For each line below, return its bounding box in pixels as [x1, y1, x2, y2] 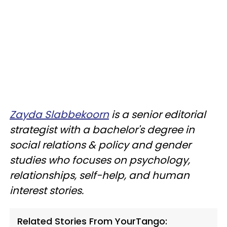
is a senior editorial [109, 107, 206, 122]
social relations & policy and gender [10, 138, 191, 152]
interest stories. [10, 183, 84, 198]
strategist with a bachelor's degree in [10, 123, 195, 137]
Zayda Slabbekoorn [10, 107, 109, 122]
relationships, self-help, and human [10, 168, 190, 182]
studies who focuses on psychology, [10, 153, 190, 167]
